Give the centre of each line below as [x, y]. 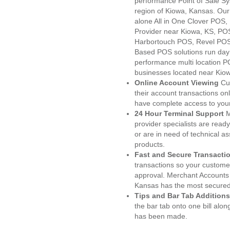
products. [150, 144]
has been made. [161, 216]
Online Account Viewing [178, 83]
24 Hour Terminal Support [179, 113]
